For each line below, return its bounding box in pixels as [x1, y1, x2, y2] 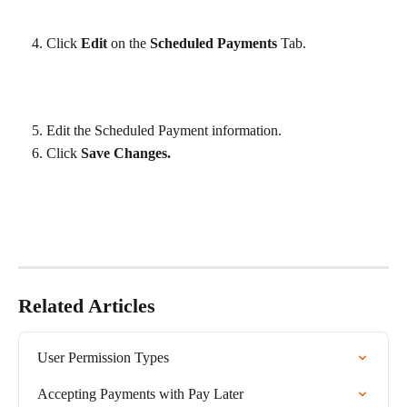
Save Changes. [81, 144, 171, 161]
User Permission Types [37, 350, 169, 366]
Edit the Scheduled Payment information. [46, 123, 282, 139]
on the [107, 35, 150, 51]
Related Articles [18, 294, 155, 318]
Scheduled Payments [150, 35, 277, 51]
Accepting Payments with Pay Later [37, 386, 243, 402]
